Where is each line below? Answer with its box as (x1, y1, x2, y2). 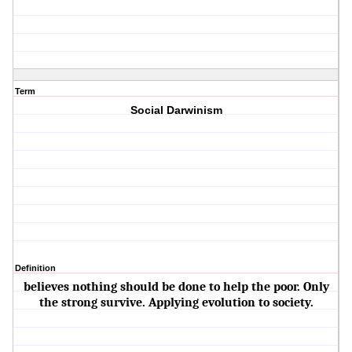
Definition (15, 263, 56, 273)
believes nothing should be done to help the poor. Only (23, 280, 329, 295)
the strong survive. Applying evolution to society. (38, 295, 313, 310)
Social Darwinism (130, 104, 222, 117)
